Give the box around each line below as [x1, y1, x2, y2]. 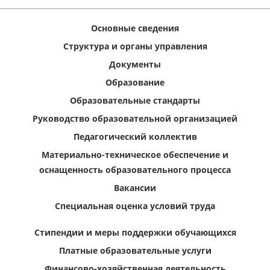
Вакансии [114, 182, 156, 194]
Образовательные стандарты [70, 95, 200, 107]
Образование [105, 77, 165, 89]
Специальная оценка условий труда [55, 200, 215, 212]
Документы [109, 58, 161, 71]
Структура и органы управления [63, 40, 207, 52]
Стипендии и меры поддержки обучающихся [34, 227, 236, 239]
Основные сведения [91, 22, 179, 34]
